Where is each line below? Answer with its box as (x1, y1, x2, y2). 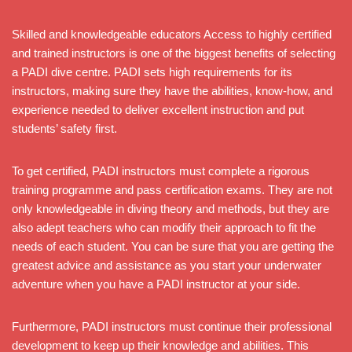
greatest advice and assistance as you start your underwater (12, 258, 321, 272)
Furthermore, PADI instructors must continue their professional (12, 319, 332, 333)
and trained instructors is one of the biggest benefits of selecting (12, 46, 335, 60)
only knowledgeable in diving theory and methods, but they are (12, 201, 329, 215)
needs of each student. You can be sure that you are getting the (12, 239, 334, 253)
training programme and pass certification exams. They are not (12, 182, 332, 196)
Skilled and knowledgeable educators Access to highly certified (12, 27, 332, 41)
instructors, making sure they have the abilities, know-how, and (12, 83, 332, 97)
